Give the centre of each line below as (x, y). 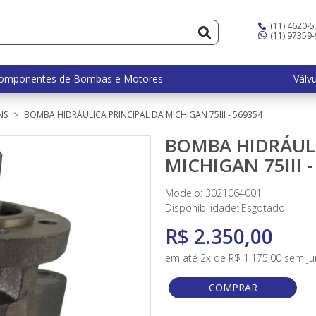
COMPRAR (233, 287)
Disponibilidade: (203, 208)
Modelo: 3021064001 (213, 193)
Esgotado (263, 208)
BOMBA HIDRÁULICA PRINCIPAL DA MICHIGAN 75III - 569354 (143, 115)
